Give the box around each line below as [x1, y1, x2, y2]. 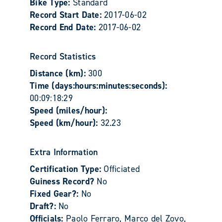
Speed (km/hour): [30, 116, 101, 129]
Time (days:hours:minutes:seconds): [30, 79, 167, 92]
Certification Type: [30, 163, 104, 175]
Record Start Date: [30, 8, 105, 21]
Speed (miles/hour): [30, 104, 108, 116]
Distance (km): [30, 67, 89, 79]
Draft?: [30, 200, 59, 212]
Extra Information [30, 146, 98, 158]
